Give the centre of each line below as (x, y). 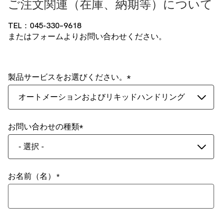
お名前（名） (32, 176)
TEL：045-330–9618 (45, 26)
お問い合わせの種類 (44, 127)
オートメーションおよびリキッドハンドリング (102, 97)
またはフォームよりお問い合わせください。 (87, 36)
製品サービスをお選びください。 (67, 77)
